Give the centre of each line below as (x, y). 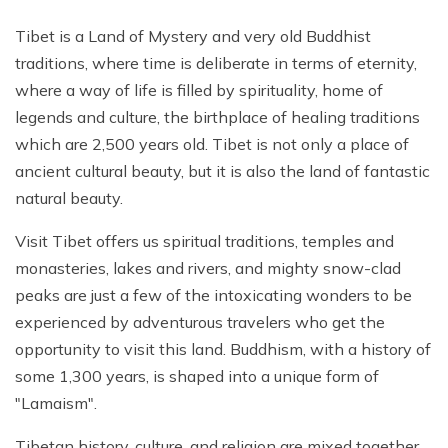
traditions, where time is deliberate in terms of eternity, (216, 63)
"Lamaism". (56, 403)
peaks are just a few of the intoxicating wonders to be (213, 295)
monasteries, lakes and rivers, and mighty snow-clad (208, 268)
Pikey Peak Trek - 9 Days (129, 36)
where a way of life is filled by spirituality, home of (199, 90)
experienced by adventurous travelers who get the (200, 322)
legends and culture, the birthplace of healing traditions (217, 117)
